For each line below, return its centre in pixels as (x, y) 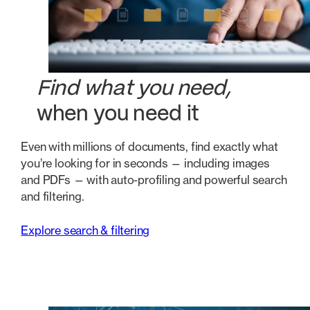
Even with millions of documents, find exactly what (149, 147)
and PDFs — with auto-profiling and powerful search (154, 180)
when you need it (118, 114)
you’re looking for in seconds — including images (145, 164)
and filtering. (53, 197)
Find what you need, (134, 89)
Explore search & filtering (85, 230)
